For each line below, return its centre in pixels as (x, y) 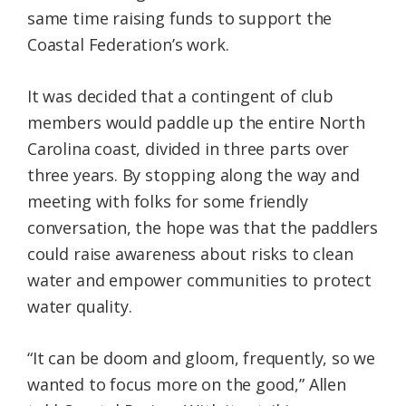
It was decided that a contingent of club (180, 97)
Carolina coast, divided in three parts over (188, 149)
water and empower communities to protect (199, 280)
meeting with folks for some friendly (168, 202)
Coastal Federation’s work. (128, 45)
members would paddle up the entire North (196, 123)
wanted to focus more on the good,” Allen (187, 385)
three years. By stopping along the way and (193, 175)
